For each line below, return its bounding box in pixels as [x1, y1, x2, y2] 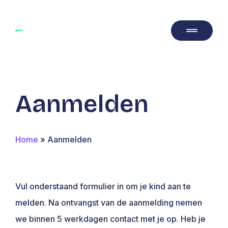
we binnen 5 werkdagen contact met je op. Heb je [15, 214, 206, 224]
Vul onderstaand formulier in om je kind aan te [15, 181, 191, 191]
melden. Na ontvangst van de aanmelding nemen [15, 197, 202, 208]
